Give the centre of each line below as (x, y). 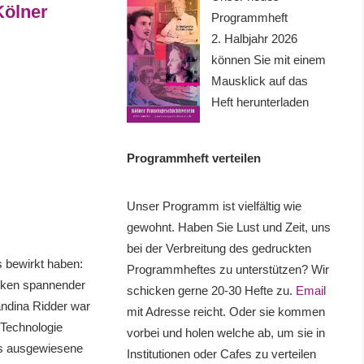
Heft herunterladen (260, 102)
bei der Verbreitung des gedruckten (219, 249)
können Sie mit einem (268, 59)
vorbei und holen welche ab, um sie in (225, 333)
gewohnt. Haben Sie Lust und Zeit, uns (228, 227)
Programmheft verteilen (193, 158)
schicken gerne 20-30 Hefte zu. (211, 291)
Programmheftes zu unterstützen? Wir (227, 270)
